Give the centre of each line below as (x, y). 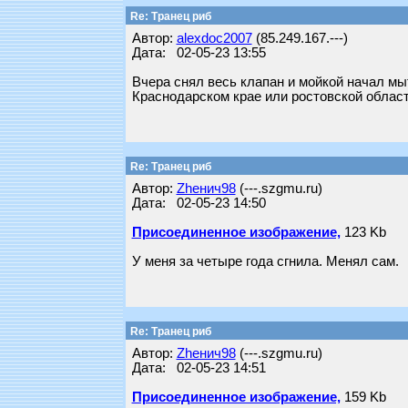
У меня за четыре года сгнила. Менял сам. (265, 261)
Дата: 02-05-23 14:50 (199, 203)
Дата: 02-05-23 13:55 (199, 53)
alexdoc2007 (214, 38)
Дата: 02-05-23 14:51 (199, 368)
